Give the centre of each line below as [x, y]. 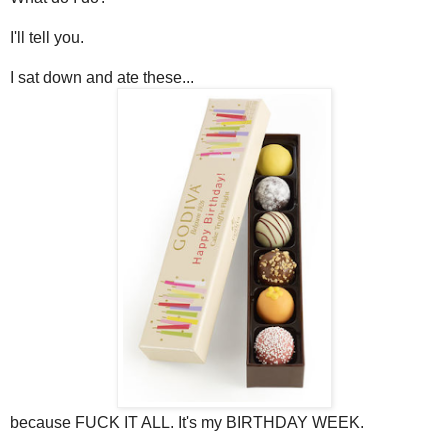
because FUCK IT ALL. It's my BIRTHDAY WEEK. [187, 423]
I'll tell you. [47, 38]
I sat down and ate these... [102, 78]
